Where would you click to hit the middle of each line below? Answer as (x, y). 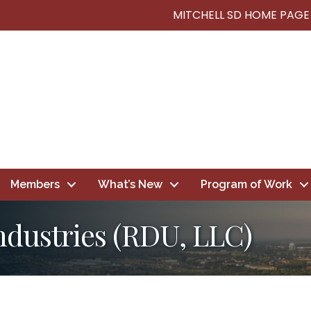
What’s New (130, 185)
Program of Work (246, 185)
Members (35, 185)
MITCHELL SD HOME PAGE (241, 15)
